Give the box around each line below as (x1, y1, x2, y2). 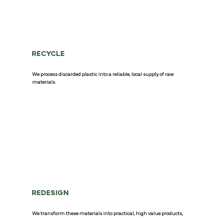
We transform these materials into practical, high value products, (32, 211, 183, 216)
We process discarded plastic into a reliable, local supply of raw (32, 72, 174, 77)
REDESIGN (32, 189, 69, 197)
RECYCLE (32, 50, 65, 58)
